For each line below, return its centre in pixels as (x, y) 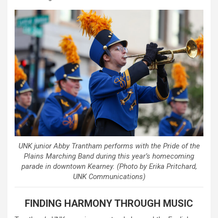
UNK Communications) (109, 177)
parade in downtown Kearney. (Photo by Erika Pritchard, (109, 167)
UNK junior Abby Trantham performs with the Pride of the (109, 146)
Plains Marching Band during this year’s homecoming (109, 156)
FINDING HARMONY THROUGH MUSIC (109, 204)
